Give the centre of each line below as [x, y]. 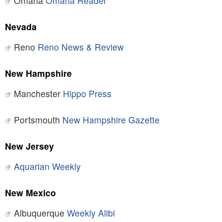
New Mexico [30, 193]
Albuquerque [40, 213]
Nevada [21, 27]
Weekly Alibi [91, 213]
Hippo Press [87, 94]
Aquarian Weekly [47, 166]
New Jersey [29, 146]
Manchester [38, 94]
